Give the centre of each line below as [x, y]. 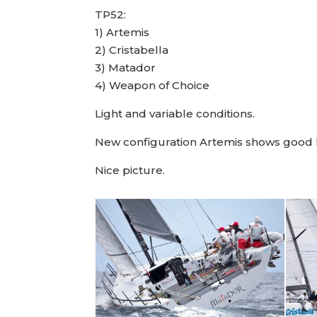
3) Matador [126, 67]
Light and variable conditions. [175, 113]
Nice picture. [130, 170]
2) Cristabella [132, 50]
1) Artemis [122, 32]
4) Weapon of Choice [152, 85]
